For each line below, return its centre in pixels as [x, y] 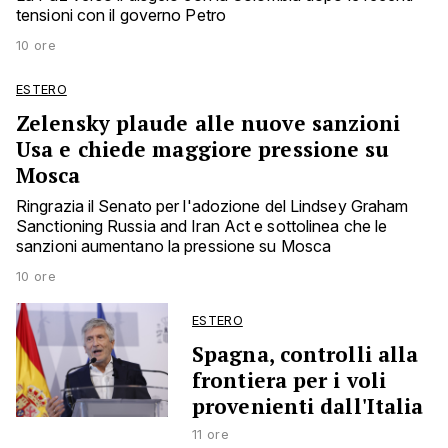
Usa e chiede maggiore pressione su [203, 149]
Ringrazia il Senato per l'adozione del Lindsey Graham [212, 206]
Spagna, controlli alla [305, 354]
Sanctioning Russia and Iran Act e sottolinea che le [202, 226]
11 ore [210, 435]
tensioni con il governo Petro [121, 15]
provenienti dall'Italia [308, 406]
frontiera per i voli [289, 380]
